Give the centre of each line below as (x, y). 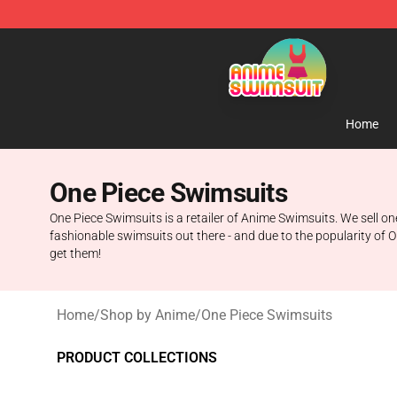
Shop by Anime (148, 315)
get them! (75, 253)
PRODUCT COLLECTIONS (137, 358)
